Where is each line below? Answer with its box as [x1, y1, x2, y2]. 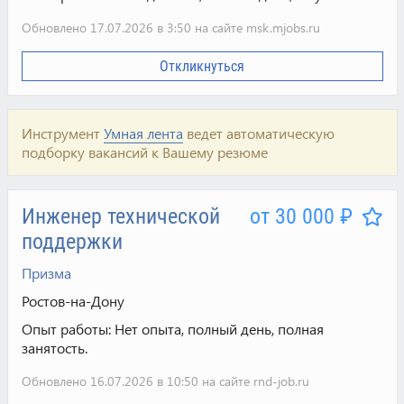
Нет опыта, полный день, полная [114, 319, 324, 338]
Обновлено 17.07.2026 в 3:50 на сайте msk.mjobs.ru [21, 19, 320, 36]
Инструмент [21, 124, 104, 142]
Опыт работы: [21, 319, 115, 338]
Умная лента [103, 124, 183, 142]
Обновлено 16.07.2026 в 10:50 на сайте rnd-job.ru [21, 372, 309, 390]
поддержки [21, 229, 123, 254]
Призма [21, 263, 71, 282]
